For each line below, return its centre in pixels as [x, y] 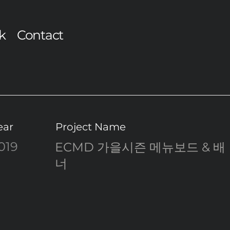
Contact [40, 35]
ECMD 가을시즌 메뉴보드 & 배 [140, 147]
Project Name [91, 127]
